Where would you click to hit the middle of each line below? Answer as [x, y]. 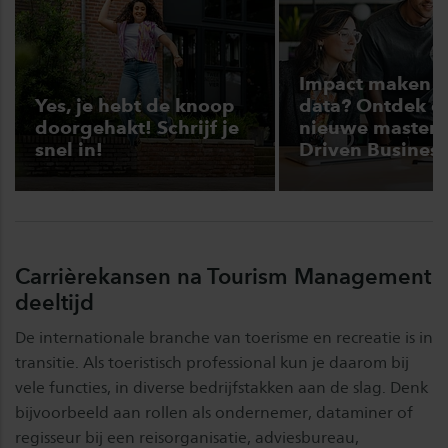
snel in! [69, 150]
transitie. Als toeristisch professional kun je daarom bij [212, 363]
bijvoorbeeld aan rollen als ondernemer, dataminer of [214, 413]
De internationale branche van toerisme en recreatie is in [224, 338]
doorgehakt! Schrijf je [137, 128]
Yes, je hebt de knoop [134, 106]
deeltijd [54, 302]
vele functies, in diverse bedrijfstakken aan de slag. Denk [221, 388]
